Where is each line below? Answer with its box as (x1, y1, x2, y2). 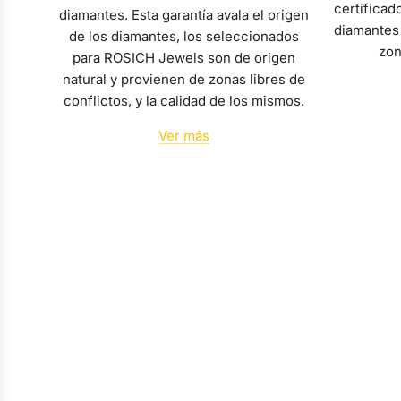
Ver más (158, 127, 209, 145)
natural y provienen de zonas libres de (63, 71, 305, 89)
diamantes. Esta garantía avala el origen (59, 6, 309, 24)
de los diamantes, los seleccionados (69, 28, 299, 46)
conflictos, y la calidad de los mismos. (64, 92, 304, 110)
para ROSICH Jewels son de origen (73, 49, 295, 67)
